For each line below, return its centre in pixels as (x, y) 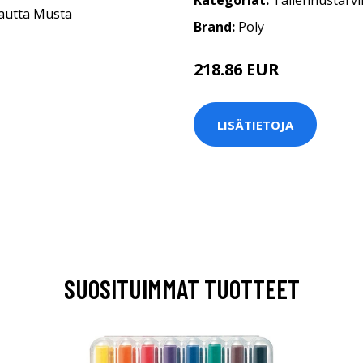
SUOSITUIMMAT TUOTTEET (181, 288)
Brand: (216, 27)
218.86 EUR (237, 69)
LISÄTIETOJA (255, 124)
